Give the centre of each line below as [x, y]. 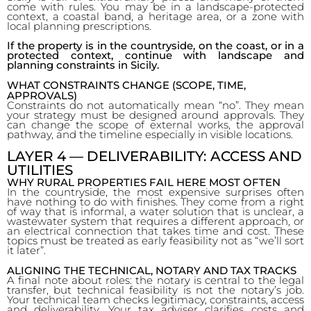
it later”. [26, 250]
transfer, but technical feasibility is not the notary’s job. [155, 290]
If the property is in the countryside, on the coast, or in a [155, 45]
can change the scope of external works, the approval [155, 125]
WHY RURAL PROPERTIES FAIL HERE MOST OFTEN [144, 182]
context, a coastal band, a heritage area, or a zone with [155, 16]
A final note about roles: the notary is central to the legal [155, 280]
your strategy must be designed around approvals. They [155, 115]
